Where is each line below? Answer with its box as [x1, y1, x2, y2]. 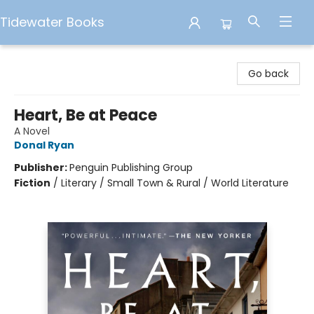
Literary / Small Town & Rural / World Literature [61, 176, 289, 190]
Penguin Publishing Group [69, 161, 193, 175]
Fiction [14, 176, 50, 190]
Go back [248, 67, 289, 81]
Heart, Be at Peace [14, 104, 157, 126]
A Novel [14, 124, 50, 138]
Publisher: [14, 161, 69, 175]
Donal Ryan [14, 138, 74, 152]
